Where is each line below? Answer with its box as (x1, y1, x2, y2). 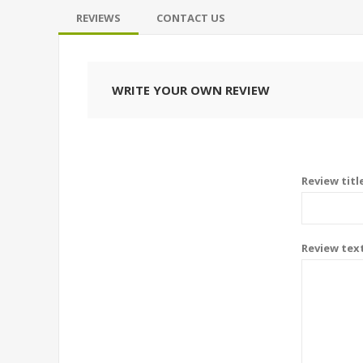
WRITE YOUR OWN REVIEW (112, 81, 270, 98)
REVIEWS (76, 10, 121, 25)
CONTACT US (156, 10, 225, 25)
